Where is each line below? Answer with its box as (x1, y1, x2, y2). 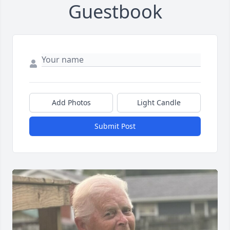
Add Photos (51, 98, 91, 108)
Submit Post (94, 121, 136, 131)
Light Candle (137, 98, 181, 108)
